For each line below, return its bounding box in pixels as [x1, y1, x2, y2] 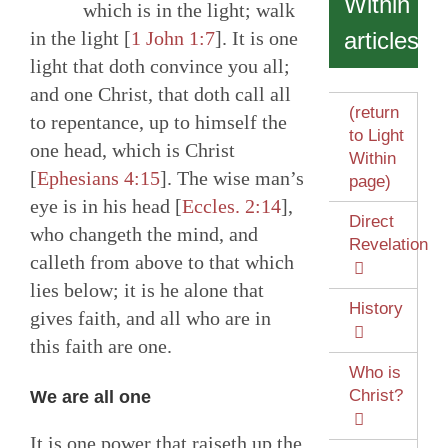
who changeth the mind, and [30, 223, 258, 246]
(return [348, 103, 399, 123]
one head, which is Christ [30, 139, 235, 162]
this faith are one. [30, 335, 172, 358]
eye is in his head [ [30, 195, 182, 218]
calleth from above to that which [30, 251, 294, 274]
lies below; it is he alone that [30, 279, 264, 302]
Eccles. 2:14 [182, 195, 281, 218]
